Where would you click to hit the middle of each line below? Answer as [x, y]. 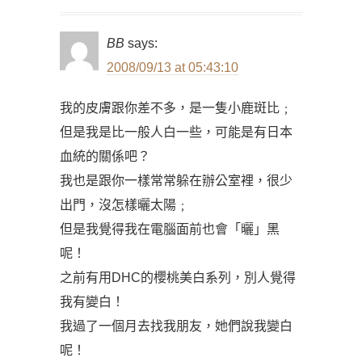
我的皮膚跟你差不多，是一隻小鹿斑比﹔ [176, 108]
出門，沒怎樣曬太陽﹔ [124, 205]
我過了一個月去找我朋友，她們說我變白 [176, 326]
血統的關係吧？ [105, 156]
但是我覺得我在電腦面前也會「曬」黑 [170, 229]
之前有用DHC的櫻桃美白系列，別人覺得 [178, 278]
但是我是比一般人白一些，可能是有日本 [176, 132]
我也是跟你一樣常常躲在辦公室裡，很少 [176, 181]
